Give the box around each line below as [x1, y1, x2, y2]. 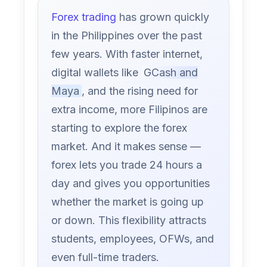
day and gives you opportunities [51, 177, 210, 190]
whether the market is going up [51, 195, 204, 209]
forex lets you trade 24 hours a [51, 159, 203, 172]
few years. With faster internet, [51, 48, 203, 61]
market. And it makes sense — [51, 140, 201, 153]
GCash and [144, 66, 198, 79]
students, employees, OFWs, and [51, 232, 215, 246]
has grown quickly [116, 11, 210, 24]
